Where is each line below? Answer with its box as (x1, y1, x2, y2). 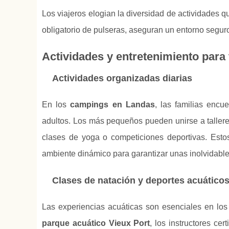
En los (42, 100, 71, 109)
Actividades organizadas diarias (52, 73, 192, 84)
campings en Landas (70, 100, 155, 109)
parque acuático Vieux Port (42, 219, 150, 228)
